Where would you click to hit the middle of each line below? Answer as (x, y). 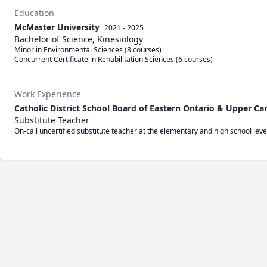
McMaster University (57, 27)
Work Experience (48, 94)
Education (34, 13)
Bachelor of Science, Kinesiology (79, 39)
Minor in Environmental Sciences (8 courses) (88, 50)
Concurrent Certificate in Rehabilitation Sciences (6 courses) (114, 59)
